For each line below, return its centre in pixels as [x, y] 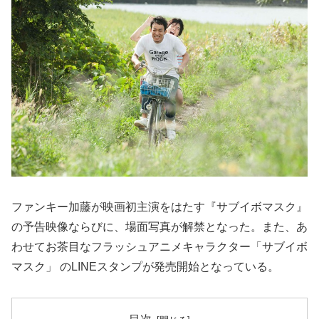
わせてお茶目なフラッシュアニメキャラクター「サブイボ [159, 247]
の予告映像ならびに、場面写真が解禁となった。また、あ [159, 227]
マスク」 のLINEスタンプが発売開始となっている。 [145, 267]
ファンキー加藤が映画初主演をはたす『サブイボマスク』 [159, 207]
